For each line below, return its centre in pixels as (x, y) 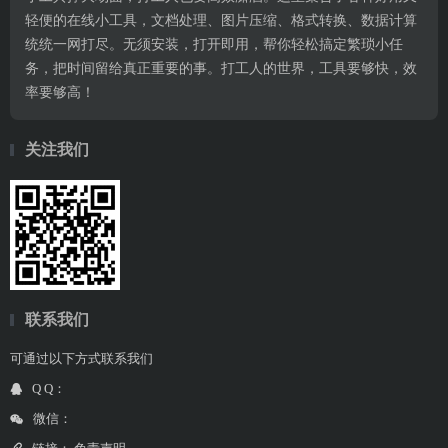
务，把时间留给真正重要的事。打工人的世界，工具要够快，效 (221, 68)
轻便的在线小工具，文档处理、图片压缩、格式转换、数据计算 (221, 20)
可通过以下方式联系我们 (81, 358)
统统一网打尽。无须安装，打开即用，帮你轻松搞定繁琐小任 (214, 44)
